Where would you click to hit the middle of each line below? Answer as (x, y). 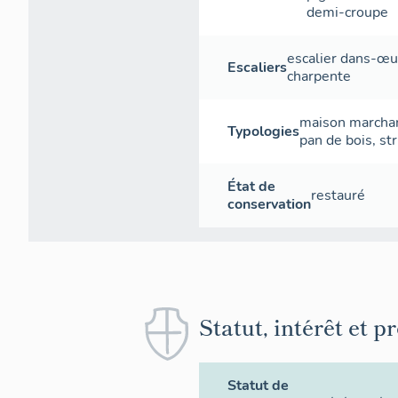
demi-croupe (347, 12)
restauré (338, 195)
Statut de (258, 386)
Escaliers (257, 68)
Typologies (263, 131)
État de (251, 187)
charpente (319, 76)
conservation (269, 204)
